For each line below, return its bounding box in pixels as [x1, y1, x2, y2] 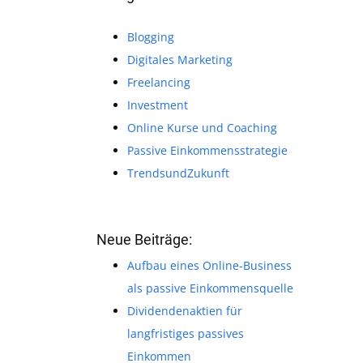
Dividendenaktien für [126, 302, 242, 318]
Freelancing [126, 74, 190, 90]
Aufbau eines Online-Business [126, 257, 292, 273]
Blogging [126, 28, 174, 45]
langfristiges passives [126, 325, 244, 341]
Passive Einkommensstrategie [126, 142, 288, 158]
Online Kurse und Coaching [126, 119, 277, 135]
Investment [126, 96, 188, 113]
